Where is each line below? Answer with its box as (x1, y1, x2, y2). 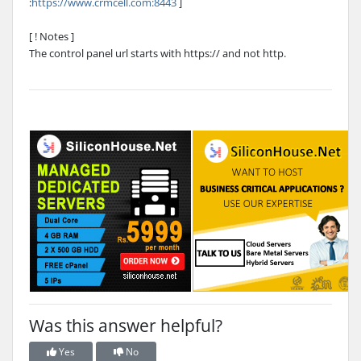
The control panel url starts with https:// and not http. (29, 45, 286, 60)
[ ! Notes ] (29, 28, 74, 44)
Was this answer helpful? (29, 313, 222, 337)
